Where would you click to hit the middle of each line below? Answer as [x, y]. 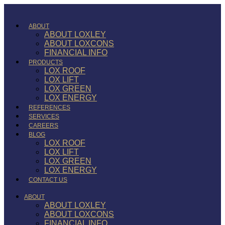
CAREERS [43, 126]
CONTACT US [48, 180]
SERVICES [44, 117]
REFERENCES [49, 107]
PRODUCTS [46, 62]
